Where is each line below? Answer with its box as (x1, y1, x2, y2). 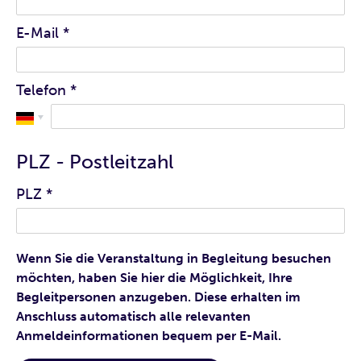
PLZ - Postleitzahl (16, 150, 173, 174)
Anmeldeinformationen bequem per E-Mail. (16, 327, 281, 343)
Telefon (16, 81, 66, 99)
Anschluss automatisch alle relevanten (16, 308, 251, 324)
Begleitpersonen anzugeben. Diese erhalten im (16, 288, 301, 305)
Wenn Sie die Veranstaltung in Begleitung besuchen (16, 250, 331, 266)
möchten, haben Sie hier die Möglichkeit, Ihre (16, 269, 293, 285)
